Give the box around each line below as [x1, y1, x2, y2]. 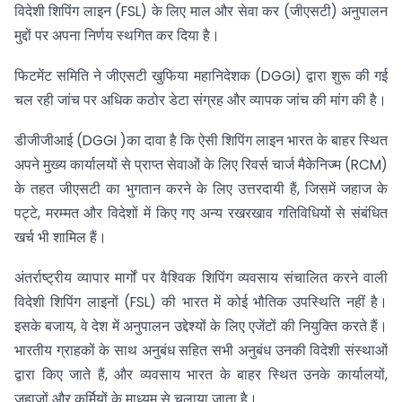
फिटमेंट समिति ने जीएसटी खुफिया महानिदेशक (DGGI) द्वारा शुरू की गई [14, 66, 388, 86]
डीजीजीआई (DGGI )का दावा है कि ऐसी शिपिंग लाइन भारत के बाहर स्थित [14, 130, 388, 150]
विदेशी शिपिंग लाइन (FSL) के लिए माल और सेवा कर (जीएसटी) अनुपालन [14, 2, 388, 22]
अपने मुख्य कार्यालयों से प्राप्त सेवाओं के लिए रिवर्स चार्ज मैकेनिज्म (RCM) [14, 154, 388, 174]
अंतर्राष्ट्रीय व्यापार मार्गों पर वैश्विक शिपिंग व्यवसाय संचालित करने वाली [14, 267, 388, 287]
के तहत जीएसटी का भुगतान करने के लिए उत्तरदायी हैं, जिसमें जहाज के [14, 179, 388, 198]
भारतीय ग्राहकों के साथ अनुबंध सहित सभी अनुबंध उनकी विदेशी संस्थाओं [14, 340, 388, 360]
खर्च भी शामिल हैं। [14, 227, 107, 247]
